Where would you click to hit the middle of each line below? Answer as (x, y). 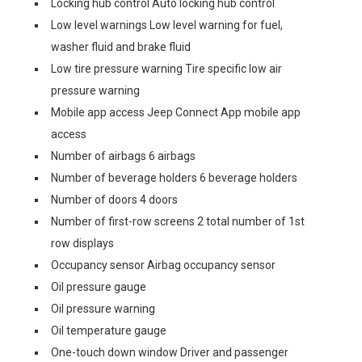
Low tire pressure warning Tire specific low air (166, 68)
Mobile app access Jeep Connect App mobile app (176, 112)
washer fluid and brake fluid (121, 46)
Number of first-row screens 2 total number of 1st (178, 221)
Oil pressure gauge (99, 286)
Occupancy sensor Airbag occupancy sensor (163, 265)
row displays (82, 243)
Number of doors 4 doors (114, 199)
